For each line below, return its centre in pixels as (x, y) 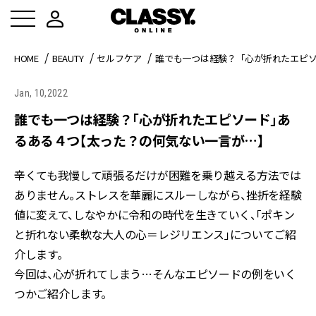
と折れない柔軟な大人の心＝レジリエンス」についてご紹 (155, 234)
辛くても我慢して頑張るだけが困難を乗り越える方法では (158, 175)
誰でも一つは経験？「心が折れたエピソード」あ (152, 119)
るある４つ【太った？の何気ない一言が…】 (139, 140)
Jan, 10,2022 (41, 93)
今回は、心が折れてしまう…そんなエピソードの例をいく (155, 274)
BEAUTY (68, 58)
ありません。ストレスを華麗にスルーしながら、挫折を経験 (158, 195)
